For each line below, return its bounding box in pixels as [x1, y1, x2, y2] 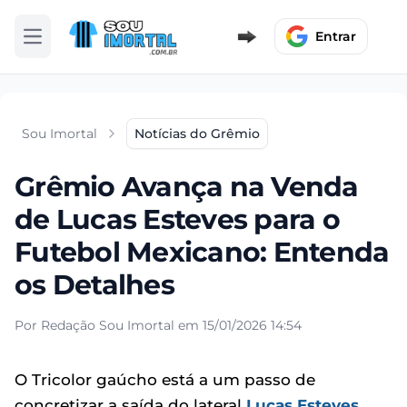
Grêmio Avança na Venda [15, 169, 359, 203]
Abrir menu [31, 35, 104, 53]
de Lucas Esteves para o [15, 202, 340, 236]
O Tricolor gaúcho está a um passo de [15, 370, 315, 389]
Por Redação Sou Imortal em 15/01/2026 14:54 [15, 316, 302, 333]
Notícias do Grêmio [134, 124, 260, 142]
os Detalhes [15, 267, 174, 302]
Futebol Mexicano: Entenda [15, 234, 390, 269]
